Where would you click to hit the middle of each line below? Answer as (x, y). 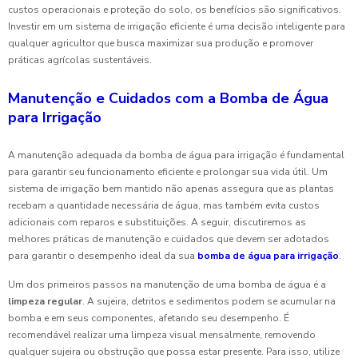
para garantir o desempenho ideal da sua (103, 256)
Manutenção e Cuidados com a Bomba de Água (168, 99)
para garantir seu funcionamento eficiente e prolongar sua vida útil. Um (168, 172)
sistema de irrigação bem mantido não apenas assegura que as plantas (171, 189)
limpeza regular (45, 302)
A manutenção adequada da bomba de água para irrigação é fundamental (176, 155)
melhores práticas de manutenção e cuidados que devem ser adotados (169, 239)
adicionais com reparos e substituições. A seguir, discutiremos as (157, 223)
